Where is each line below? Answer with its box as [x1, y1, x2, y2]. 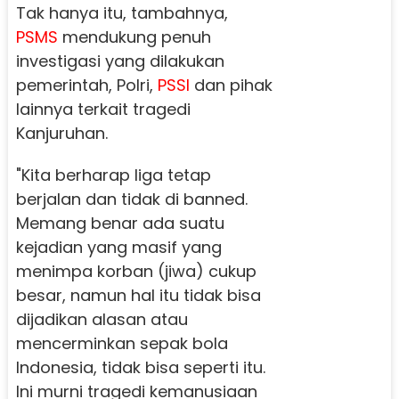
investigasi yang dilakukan [15, 50, 224, 73]
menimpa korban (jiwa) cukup [15, 260, 256, 283]
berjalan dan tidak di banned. [15, 188, 248, 211]
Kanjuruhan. [15, 122, 108, 145]
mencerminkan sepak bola [15, 332, 228, 355]
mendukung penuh [57, 26, 211, 49]
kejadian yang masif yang [15, 236, 222, 259]
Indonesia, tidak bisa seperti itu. [15, 356, 265, 379]
